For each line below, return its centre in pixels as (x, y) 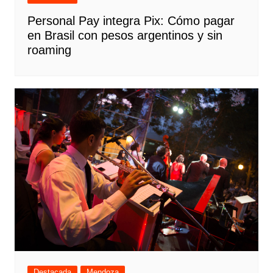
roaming (49, 50)
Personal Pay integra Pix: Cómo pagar (131, 21)
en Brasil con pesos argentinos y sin (125, 36)
